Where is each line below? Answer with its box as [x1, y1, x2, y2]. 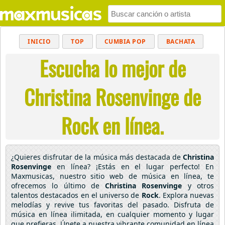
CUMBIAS [96, 96, 127, 104]
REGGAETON [150, 57, 190, 65]
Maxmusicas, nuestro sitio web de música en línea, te [11, 171, 214, 181]
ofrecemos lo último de [11, 181, 105, 190]
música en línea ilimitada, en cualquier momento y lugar [11, 209, 214, 219]
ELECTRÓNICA [146, 76, 191, 85]
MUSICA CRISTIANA [67, 57, 130, 65]
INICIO [28, 37, 51, 46]
